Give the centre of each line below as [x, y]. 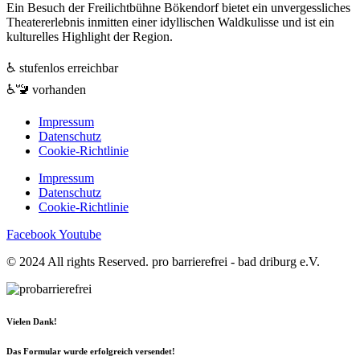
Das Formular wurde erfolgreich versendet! [91, 351]
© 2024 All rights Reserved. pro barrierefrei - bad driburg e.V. [163, 262]
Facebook [31, 234]
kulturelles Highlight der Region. [90, 37]
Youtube [80, 234]
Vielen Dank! [32, 321]
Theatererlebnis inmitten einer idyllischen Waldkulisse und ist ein [170, 22]
